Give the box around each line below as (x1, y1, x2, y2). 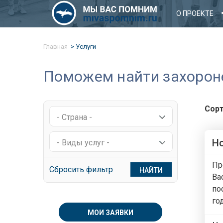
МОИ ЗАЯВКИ (87, 209, 134, 217)
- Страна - (57, 112, 92, 122)
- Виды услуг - (57, 138, 110, 147)
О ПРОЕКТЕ (176, 9, 214, 17)
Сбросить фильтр (49, 164, 113, 174)
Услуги (76, 43, 96, 50)
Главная (43, 43, 68, 50)
